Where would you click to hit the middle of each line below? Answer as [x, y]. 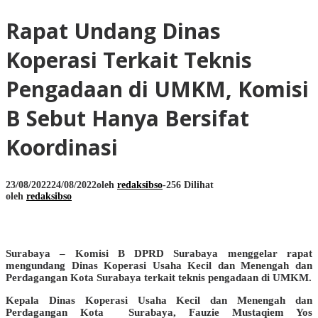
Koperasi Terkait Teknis [129, 60]
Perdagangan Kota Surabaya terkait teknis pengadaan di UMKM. [159, 277]
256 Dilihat [190, 185]
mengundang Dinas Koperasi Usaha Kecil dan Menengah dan [159, 265]
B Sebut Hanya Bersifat [127, 118]
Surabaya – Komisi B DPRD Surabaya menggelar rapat [159, 253]
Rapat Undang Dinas [113, 31]
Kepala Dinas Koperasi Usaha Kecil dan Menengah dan [159, 300]
